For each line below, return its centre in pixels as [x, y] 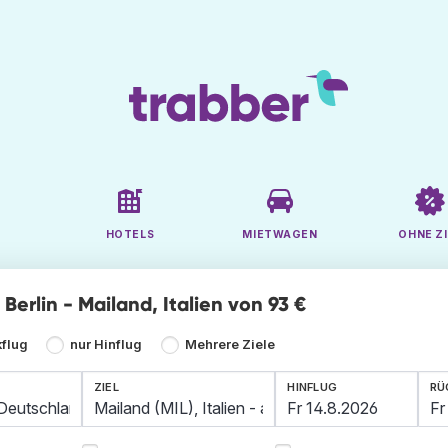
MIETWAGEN [280, 235]
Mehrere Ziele [229, 345]
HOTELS [130, 235]
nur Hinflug [106, 345]
